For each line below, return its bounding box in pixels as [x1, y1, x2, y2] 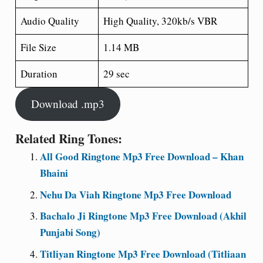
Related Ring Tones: [15, 129, 122, 147]
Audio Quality [21, 14, 79, 28]
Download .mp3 [31, 96, 104, 112]
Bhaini [40, 166, 68, 180]
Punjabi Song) [40, 225, 100, 240]
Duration [21, 66, 58, 80]
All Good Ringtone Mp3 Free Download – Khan [40, 149, 244, 164]
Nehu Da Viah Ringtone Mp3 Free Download [40, 187, 231, 202]
